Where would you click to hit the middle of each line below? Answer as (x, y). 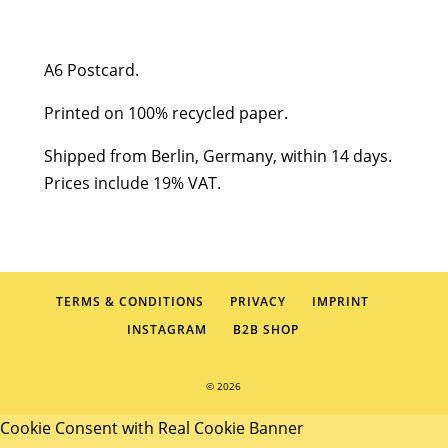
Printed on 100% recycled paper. (165, 113)
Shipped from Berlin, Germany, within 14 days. (217, 156)
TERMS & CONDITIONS (130, 301)
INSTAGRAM (166, 329)
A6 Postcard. (91, 70)
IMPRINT (341, 301)
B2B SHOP (265, 329)
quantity (75, 31)
